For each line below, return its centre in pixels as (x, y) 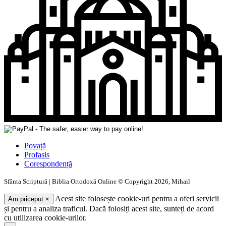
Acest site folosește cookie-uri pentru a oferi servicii (136, 198)
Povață (35, 145)
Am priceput (27, 199)
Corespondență (48, 163)
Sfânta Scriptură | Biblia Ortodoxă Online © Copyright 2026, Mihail (97, 181)
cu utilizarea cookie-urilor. (45, 217)
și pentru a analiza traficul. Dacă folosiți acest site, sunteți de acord (109, 208)
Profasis (37, 154)
